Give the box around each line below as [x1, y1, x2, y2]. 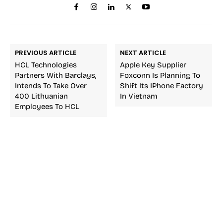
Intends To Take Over [15, 81, 87, 90]
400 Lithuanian [15, 91, 68, 101]
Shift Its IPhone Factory [120, 81, 204, 90]
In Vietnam [120, 91, 158, 101]
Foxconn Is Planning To [120, 70, 201, 80]
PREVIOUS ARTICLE [15, 48, 76, 57]
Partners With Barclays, [15, 70, 96, 80]
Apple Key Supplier [120, 60, 187, 69]
